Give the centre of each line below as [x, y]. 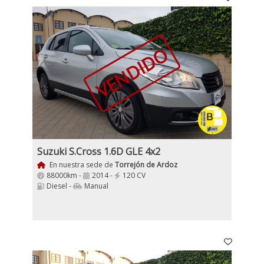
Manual [96, 186]
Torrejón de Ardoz [146, 165]
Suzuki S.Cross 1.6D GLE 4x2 [99, 151]
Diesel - [60, 186]
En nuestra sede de [81, 165]
